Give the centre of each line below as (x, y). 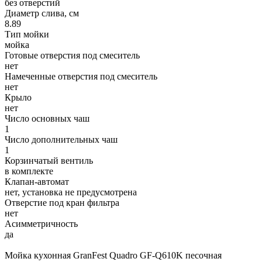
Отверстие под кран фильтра (62, 202)
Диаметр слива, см (42, 13)
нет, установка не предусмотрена (71, 192)
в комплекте (29, 171)
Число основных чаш (47, 118)
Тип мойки (27, 34)
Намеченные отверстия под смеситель (81, 76)
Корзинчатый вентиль (49, 160)
